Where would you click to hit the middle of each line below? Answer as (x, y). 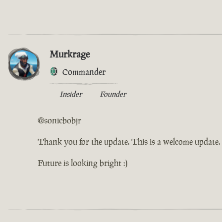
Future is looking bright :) (83, 163)
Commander (84, 72)
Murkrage (70, 54)
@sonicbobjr (59, 120)
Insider (71, 94)
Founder (113, 94)
